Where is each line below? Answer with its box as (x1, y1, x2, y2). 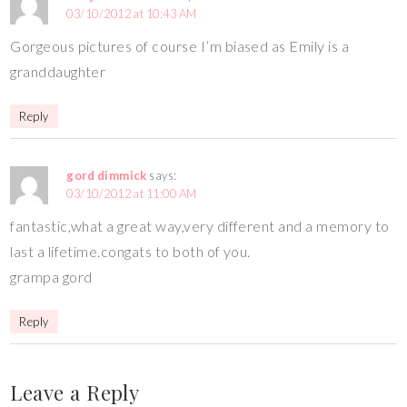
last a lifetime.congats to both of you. (10, 243, 251, 260)
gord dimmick (66, 168, 147, 183)
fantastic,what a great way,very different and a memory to (10, 217, 390, 234)
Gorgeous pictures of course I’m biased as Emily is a (10, 37, 350, 55)
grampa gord (10, 268, 93, 285)
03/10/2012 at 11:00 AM (66, 186, 197, 201)
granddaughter (10, 63, 106, 80)
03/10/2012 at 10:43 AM (66, 6, 197, 21)
